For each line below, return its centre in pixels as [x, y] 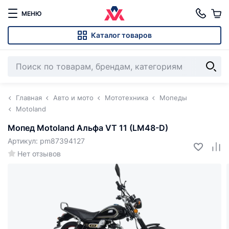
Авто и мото [73, 98]
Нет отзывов [39, 154]
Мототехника [127, 98]
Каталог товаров [121, 35]
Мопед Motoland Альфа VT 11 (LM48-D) [88, 128]
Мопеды [173, 98]
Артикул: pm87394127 [46, 141]
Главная [29, 98]
